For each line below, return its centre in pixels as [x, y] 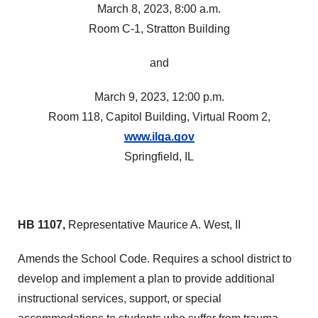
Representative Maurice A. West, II [154, 225]
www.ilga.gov [159, 137]
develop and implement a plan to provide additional [146, 279]
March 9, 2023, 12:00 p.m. [159, 97]
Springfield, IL [159, 157]
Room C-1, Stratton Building [159, 29]
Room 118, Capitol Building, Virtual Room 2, [159, 117]
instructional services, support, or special [120, 298]
